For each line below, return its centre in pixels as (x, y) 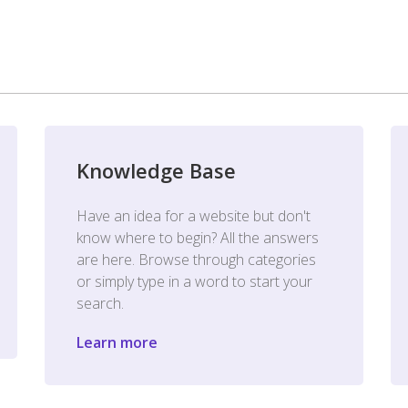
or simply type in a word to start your (194, 281)
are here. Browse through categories (196, 260)
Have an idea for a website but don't (194, 216)
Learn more (117, 342)
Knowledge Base (156, 170)
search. (100, 303)
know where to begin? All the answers (198, 238)
